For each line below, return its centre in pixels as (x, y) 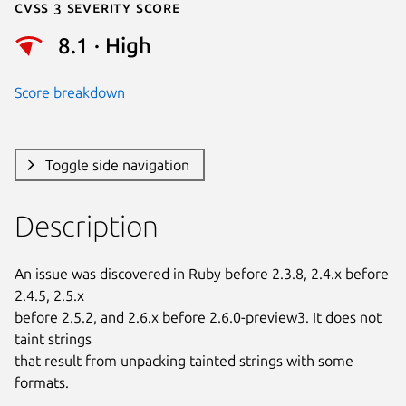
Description (87, 225)
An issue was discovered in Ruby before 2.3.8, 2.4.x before (202, 273)
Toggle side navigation (117, 164)
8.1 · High (105, 46)
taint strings (53, 338)
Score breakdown (70, 92)
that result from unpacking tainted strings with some (184, 360)
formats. (42, 382)
